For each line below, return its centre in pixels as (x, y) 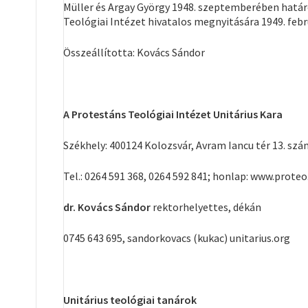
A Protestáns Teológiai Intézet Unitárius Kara (173, 114)
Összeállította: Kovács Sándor (134, 52)
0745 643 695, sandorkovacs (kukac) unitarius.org (177, 238)
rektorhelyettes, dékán (206, 207)
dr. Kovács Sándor (107, 207)
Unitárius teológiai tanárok (130, 300)
